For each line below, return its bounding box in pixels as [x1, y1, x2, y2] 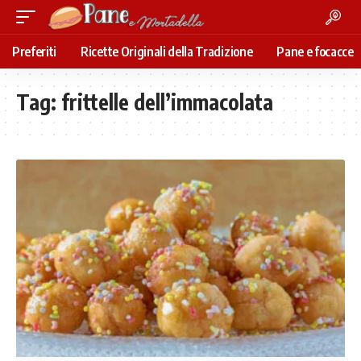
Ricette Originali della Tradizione [81, 44, 253, 60]
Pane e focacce [276, 44, 354, 60]
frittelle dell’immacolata [61, 89, 273, 115]
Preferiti [12, 44, 57, 60]
